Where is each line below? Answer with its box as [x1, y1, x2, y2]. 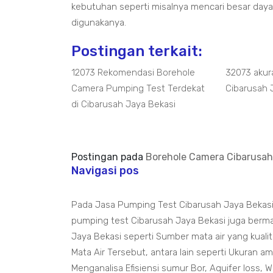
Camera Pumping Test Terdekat [71, 83, 205, 94]
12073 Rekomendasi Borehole [71, 67, 195, 78]
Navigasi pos [71, 164, 139, 177]
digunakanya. [71, 17, 126, 28]
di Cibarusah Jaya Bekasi [71, 99, 175, 110]
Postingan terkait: [71, 43, 202, 60]
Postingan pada [71, 151, 146, 163]
